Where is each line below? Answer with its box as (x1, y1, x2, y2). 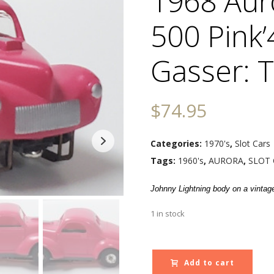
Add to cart (184, 257, 234, 268)
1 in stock (150, 208, 185, 219)
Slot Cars (235, 138, 270, 149)
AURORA (209, 155, 243, 166)
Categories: (150, 138, 204, 149)
